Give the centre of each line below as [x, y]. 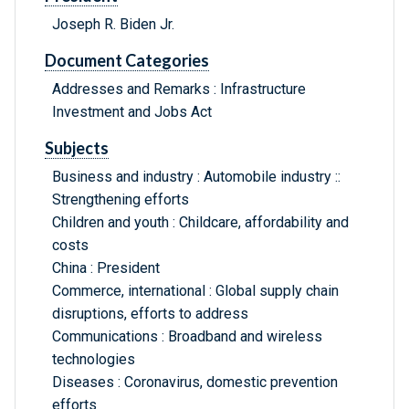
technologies [94, 360]
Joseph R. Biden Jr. [113, 25]
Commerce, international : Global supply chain [195, 291]
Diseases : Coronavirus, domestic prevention [195, 383]
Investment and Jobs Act [132, 112]
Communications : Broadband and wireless [187, 337]
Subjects [77, 148]
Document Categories [127, 61]
